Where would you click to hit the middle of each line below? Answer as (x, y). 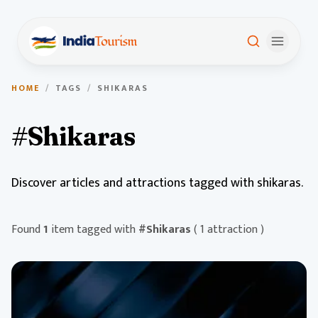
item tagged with (93, 230)
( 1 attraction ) (229, 230)
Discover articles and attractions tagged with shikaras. (157, 183)
